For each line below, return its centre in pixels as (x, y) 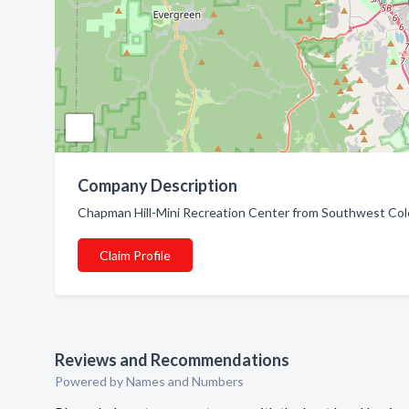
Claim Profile (135, 255)
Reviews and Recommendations (172, 360)
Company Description (157, 185)
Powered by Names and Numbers (149, 381)
